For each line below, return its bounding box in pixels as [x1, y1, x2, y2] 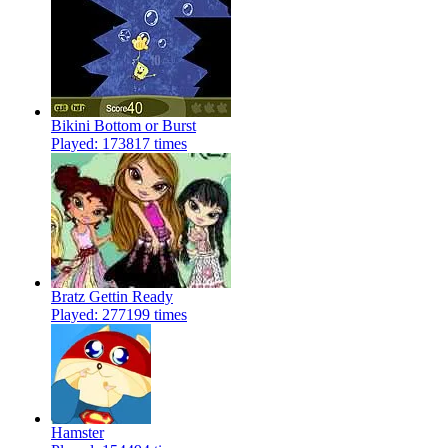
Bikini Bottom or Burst [51, 117, 196, 135]
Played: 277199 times [51, 306, 187, 324]
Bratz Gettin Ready [51, 288, 173, 306]
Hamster [51, 424, 104, 442]
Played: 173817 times [51, 135, 187, 153]
